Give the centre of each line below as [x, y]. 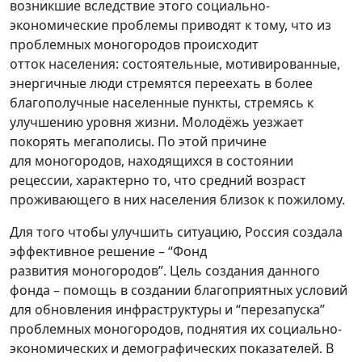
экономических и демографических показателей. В [172, 348]
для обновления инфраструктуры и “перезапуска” [167, 309]
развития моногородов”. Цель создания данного [165, 270]
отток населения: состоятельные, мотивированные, [175, 63]
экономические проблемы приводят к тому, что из [170, 25]
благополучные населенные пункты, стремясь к [162, 102]
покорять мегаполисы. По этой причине [138, 141]
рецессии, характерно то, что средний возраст [158, 180]
